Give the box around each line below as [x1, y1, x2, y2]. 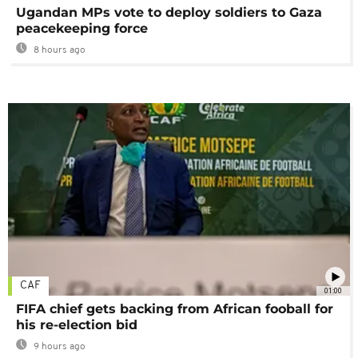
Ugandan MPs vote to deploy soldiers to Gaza [16, 4, 322, 20]
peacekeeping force [16, 20, 148, 36]
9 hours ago [31, 341, 86, 352]
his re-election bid [16, 316, 137, 332]
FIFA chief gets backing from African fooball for [16, 300, 333, 316]
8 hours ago [31, 45, 86, 55]
